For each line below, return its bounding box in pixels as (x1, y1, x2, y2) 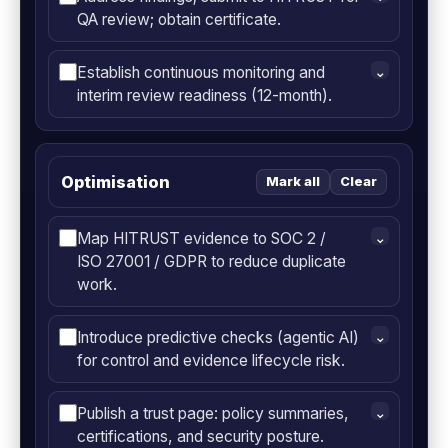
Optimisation (61, 172, 170, 193)
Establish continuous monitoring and (77, 63, 325, 83)
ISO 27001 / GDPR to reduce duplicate (77, 252, 346, 272)
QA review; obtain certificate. (77, 10, 281, 30)
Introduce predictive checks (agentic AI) (77, 328, 359, 348)
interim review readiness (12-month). (77, 86, 332, 106)
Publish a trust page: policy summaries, (77, 404, 349, 424)
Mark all (266, 174, 320, 190)
